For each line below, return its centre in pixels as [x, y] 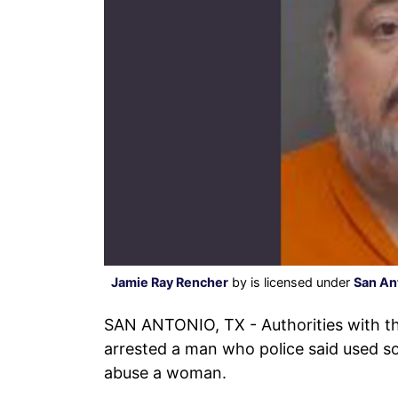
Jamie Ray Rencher [170, 282]
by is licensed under [291, 282]
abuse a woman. [165, 372]
